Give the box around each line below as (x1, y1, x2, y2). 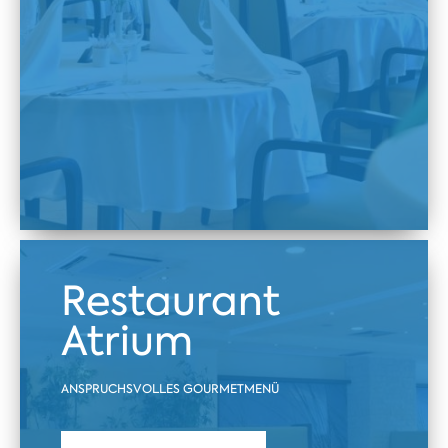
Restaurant (60, 274, 280, 329)
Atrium (60, 314, 193, 369)
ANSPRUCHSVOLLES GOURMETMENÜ (60, 381, 279, 398)
